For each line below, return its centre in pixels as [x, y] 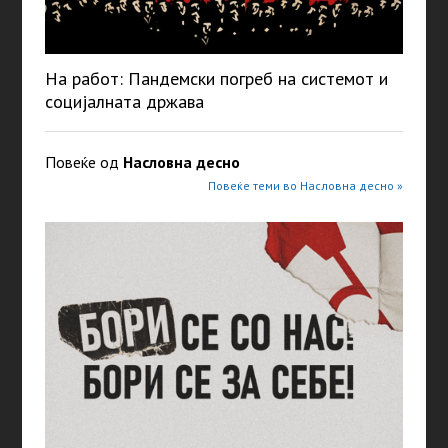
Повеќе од [83, 162]
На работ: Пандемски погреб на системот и [216, 79]
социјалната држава [124, 102]
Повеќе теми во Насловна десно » [306, 186]
